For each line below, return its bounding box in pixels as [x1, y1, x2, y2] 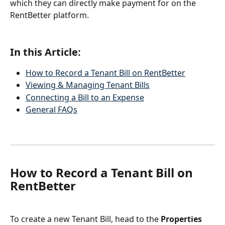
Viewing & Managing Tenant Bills [26, 79, 150, 91]
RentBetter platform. [10, 9, 89, 21]
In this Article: [10, 45, 81, 59]
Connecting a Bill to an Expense [26, 91, 144, 103]
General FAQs [26, 104, 77, 116]
